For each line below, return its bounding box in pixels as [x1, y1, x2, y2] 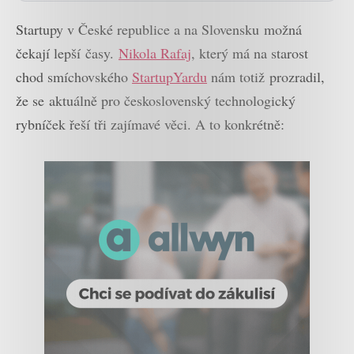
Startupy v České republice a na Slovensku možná [16, 19, 302, 39]
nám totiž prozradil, [207, 66, 325, 86]
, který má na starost [191, 43, 308, 62]
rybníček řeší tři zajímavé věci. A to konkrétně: [16, 114, 284, 134]
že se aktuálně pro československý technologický [16, 90, 296, 110]
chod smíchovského [16, 66, 132, 86]
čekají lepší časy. [16, 43, 119, 62]
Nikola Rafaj [119, 43, 191, 62]
